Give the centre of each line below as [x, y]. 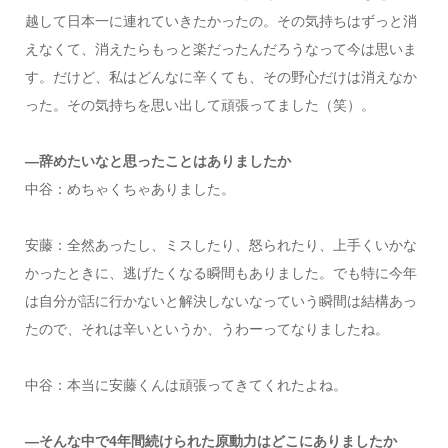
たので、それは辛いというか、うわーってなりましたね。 [206, 328]
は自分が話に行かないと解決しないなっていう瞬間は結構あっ [220, 300]
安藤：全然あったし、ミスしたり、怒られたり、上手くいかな [220, 244]
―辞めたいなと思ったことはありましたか [157, 160]
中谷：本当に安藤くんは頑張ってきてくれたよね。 [185, 384]
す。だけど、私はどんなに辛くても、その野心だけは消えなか [220, 76]
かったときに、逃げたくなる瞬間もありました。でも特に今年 [220, 272]
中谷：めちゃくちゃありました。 [129, 188]
